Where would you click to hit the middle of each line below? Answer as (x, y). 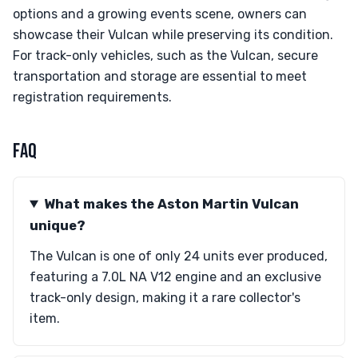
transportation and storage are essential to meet (160, 76)
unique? (58, 225)
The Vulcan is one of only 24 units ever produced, (179, 256)
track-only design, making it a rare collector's (165, 298)
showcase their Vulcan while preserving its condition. (173, 35)
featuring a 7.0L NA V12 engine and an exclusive (175, 277)
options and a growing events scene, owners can (160, 14)
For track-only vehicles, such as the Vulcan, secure (165, 56)
